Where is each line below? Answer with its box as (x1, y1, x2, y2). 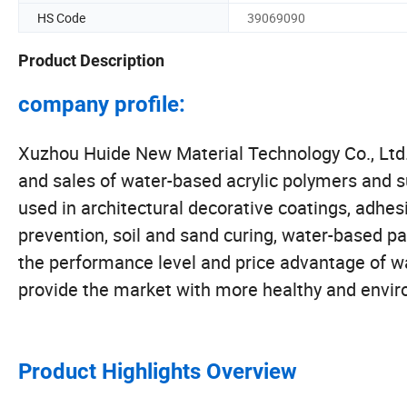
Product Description (18, 51, 164, 71)
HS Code (37, 8, 85, 26)
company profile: (18, 92, 185, 118)
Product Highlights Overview (18, 359, 297, 385)
